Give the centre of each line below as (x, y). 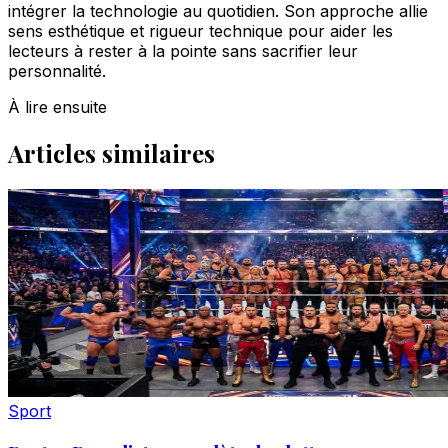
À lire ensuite (57, 107)
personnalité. (57, 71)
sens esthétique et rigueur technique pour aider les (200, 31)
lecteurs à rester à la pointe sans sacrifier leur (183, 51)
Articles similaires (111, 152)
